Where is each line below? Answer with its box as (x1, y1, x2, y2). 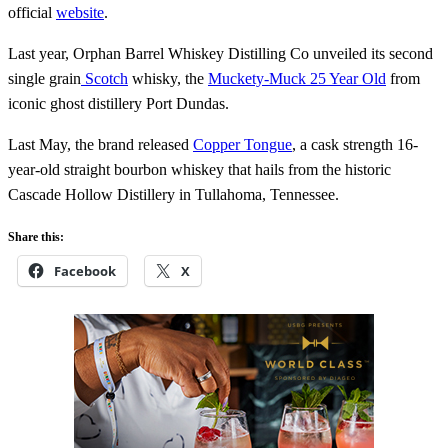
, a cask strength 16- (292, 135, 418, 153)
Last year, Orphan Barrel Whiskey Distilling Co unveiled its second (8, 44, 433, 62)
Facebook (54, 261, 116, 280)
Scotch (81, 69, 128, 87)
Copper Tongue (193, 135, 292, 153)
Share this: (8, 229, 64, 244)
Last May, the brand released (8, 135, 193, 153)
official (8, 3, 56, 21)
